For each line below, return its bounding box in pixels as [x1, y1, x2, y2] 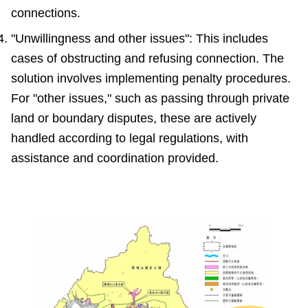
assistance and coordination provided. [11, 151, 219, 166]
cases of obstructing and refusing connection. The [11, 52, 284, 66]
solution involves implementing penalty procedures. [11, 71, 291, 86]
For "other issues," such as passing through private [11, 91, 289, 106]
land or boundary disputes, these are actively [11, 111, 256, 126]
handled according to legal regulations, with [11, 131, 248, 146]
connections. [11, 6, 84, 21]
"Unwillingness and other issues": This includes [11, 32, 268, 46]
